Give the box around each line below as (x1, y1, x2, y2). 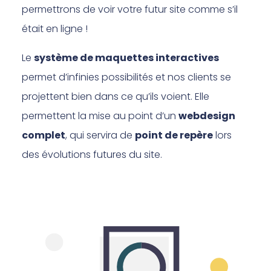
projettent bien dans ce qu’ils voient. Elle (22, 89, 210, 103)
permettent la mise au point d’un (22, 108, 179, 123)
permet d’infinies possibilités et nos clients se (22, 70, 232, 84)
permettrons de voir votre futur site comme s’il (22, 2, 238, 16)
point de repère (135, 128, 214, 142)
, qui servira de (65, 128, 135, 142)
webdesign (178, 108, 236, 123)
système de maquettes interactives (34, 50, 220, 65)
